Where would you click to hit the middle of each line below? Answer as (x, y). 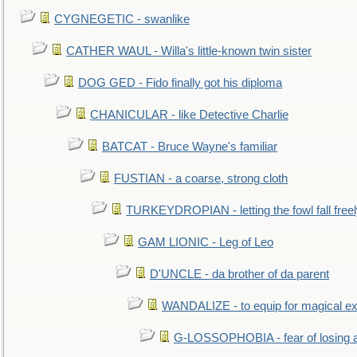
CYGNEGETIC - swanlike (122, 19)
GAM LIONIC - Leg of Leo (206, 242)
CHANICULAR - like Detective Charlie (189, 115)
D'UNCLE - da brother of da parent (239, 274)
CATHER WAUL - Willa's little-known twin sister (189, 51)
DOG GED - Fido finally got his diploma (180, 83)
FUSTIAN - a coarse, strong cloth (201, 178)
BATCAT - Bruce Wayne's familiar (190, 147)
